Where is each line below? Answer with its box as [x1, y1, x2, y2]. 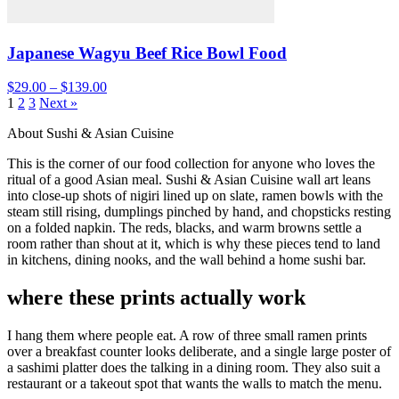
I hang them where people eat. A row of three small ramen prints [7, 328, 367, 344]
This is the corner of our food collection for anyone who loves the [7, 156, 375, 172]
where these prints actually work [7, 286, 305, 310]
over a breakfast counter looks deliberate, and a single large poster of [7, 344, 391, 360]
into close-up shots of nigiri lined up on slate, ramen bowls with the [7, 188, 383, 204]
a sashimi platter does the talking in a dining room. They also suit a [7, 360, 380, 376]
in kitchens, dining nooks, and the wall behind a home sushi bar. [7, 252, 366, 268]
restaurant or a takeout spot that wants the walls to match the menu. [7, 376, 382, 392]
